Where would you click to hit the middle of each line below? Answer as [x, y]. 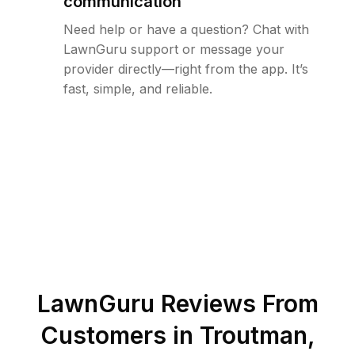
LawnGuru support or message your [174, 50]
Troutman [253, 336]
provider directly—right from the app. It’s [186, 69]
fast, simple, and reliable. [138, 89]
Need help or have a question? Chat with [186, 30]
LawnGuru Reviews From [177, 304]
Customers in [120, 336]
